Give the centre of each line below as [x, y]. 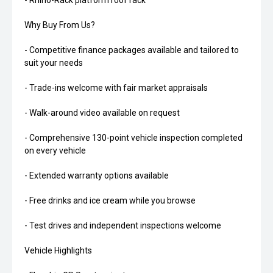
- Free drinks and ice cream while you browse [110, 201]
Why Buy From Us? [60, 25]
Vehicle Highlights [58, 251]
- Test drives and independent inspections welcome [123, 226]
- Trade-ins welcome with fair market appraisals [116, 88]
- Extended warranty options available [97, 176]
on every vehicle [55, 151]
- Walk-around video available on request [102, 113]
